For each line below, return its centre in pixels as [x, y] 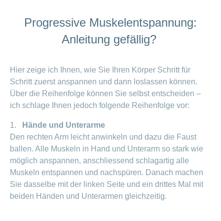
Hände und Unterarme [64, 125]
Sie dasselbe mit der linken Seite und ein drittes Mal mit [107, 184]
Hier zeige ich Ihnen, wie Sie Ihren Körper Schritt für [100, 70]
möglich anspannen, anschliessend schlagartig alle [99, 161]
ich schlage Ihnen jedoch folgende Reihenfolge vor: [100, 106]
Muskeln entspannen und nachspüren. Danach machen [107, 173]
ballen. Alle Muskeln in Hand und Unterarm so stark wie [107, 149]
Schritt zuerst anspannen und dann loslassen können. [104, 82]
